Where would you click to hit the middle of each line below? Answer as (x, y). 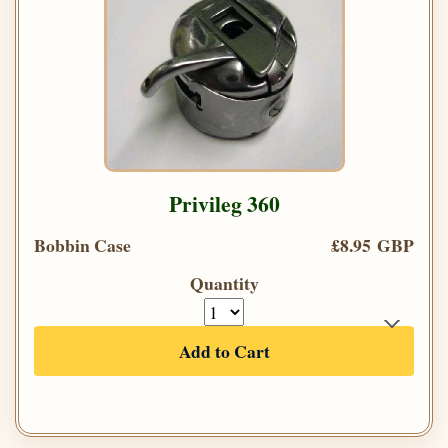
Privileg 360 (224, 204)
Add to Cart (224, 351)
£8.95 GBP (372, 245)
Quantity (224, 283)
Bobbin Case (82, 245)
